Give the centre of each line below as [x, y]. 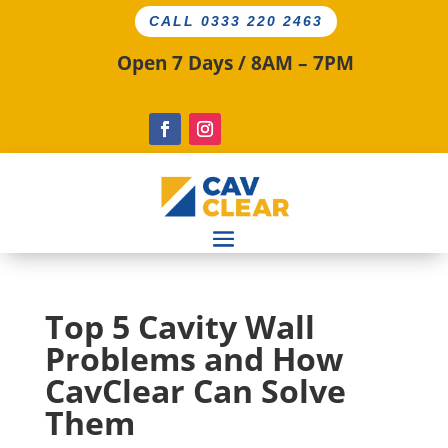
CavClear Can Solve [195, 391]
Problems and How [193, 359]
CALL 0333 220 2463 [236, 21]
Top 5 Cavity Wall [179, 327]
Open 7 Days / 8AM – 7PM [235, 63]
